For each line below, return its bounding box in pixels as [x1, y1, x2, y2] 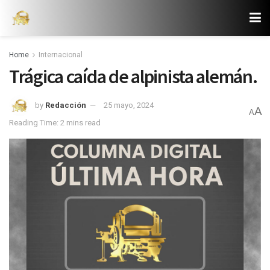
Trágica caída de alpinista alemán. [9, 64, 257, 89]
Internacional [39, 51, 83, 59]
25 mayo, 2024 [104, 100, 154, 110]
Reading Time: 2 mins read [9, 118, 101, 127]
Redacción [45, 100, 86, 110]
